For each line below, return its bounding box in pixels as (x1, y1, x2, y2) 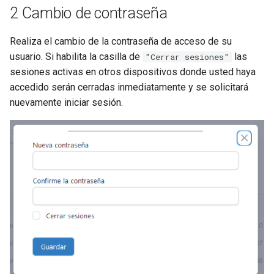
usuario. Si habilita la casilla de (10, 51, 143, 63)
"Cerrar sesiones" (145, 51, 229, 63)
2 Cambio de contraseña (10, 4, 168, 23)
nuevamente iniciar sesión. (10, 97, 123, 109)
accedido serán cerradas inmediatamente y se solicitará (10, 81, 248, 94)
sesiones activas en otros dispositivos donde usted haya (10, 66, 256, 78)
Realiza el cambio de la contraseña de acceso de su (10, 35, 232, 48)
